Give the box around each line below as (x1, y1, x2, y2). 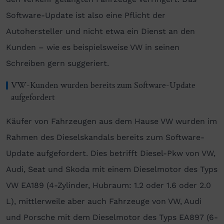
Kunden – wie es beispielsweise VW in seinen (6, 42, 179, 52)
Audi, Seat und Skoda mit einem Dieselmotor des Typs (6, 164, 217, 174)
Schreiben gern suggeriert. (6, 58, 109, 68)
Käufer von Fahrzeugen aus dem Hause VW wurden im (6, 116, 217, 126)
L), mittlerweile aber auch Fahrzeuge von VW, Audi (6, 196, 201, 206)
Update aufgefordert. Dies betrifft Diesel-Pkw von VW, (6, 148, 215, 158)
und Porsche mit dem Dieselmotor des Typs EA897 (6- (6, 212, 218, 222)
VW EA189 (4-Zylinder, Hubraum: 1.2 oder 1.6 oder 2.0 (6, 180, 211, 190)
